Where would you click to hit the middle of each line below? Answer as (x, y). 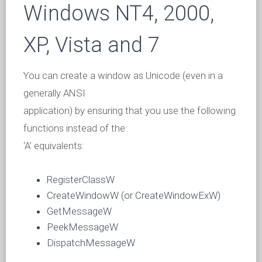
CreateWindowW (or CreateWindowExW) (134, 195)
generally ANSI (54, 93)
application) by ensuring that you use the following (130, 111)
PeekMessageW (82, 227)
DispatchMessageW (91, 243)
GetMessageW (79, 211)
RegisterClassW (81, 180)
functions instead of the (74, 128)
